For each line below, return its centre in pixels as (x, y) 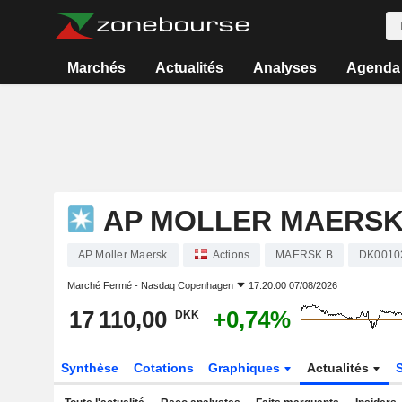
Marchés (97, 68)
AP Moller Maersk (122, 255)
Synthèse (89, 368)
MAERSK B (304, 255)
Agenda (373, 68)
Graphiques (246, 368)
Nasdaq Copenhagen (187, 285)
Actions (231, 255)
